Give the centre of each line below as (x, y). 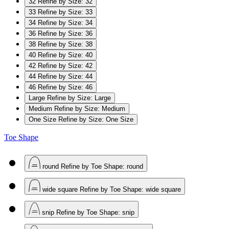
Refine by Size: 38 (65, 44)
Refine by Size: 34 (65, 22)
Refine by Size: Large (79, 98)
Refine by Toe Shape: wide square (130, 189)
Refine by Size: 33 (65, 12)
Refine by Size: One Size (96, 119)
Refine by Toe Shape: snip (95, 212)
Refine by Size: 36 (65, 33)
